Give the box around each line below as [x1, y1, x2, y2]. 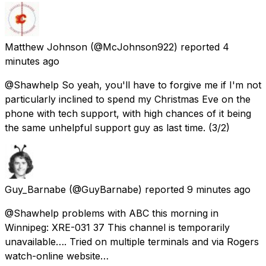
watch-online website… [5, 249, 109, 262]
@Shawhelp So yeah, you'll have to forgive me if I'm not [5, 78, 261, 91]
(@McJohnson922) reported [90, 40, 220, 53]
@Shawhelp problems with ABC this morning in [5, 207, 218, 219]
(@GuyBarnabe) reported [69, 183, 184, 195]
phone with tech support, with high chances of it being [5, 107, 251, 119]
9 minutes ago [187, 183, 251, 195]
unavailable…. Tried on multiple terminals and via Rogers [5, 235, 259, 248]
